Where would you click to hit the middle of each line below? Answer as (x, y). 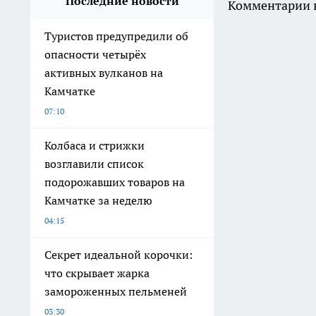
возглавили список (94, 164)
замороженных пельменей (116, 292)
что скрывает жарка (97, 273)
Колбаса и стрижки (95, 146)
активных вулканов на (104, 73)
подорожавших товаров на (115, 182)
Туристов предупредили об (116, 36)
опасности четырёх (95, 55)
